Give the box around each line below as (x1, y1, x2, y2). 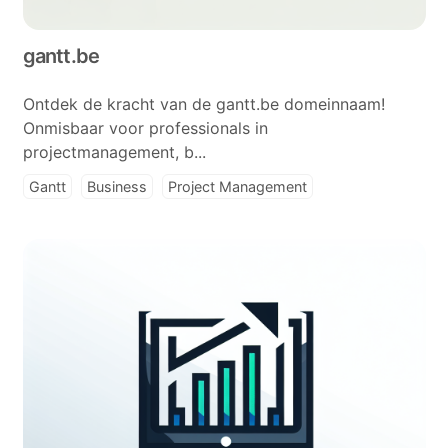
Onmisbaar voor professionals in (22, 118, 268, 138)
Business (86, 178, 147, 195)
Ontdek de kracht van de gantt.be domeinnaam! (22, 94, 385, 114)
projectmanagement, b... (22, 142, 206, 162)
